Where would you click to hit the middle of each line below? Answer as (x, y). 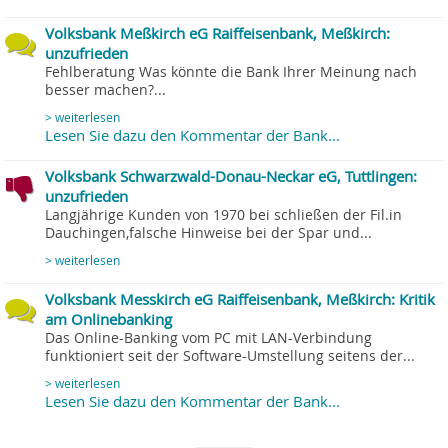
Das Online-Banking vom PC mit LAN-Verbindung (208, 338)
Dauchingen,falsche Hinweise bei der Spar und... (208, 233)
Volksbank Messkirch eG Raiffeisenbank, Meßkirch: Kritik (240, 299)
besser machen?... (105, 90)
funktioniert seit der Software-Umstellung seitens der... (230, 356)
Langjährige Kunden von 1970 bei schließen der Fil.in (223, 215)
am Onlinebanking (108, 319)
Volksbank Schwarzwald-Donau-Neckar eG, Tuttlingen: (231, 176)
